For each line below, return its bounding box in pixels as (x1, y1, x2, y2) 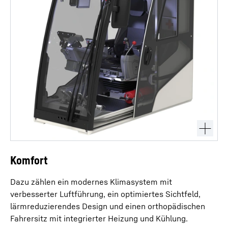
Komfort (10, 154, 48, 167)
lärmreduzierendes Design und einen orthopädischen (10, 201, 205, 211)
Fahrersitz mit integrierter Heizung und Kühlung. (10, 213, 188, 223)
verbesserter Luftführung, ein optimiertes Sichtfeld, (10, 189, 201, 199)
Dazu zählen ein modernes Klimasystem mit (10, 177, 172, 187)
